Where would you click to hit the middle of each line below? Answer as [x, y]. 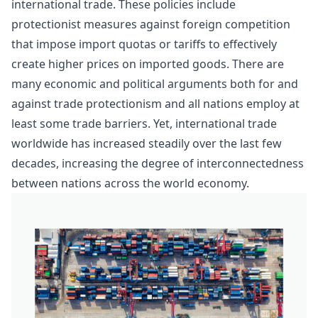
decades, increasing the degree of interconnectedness [158, 163]
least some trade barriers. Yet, [93, 124]
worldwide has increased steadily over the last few [147, 143]
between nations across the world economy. [130, 183]
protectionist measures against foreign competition [151, 24]
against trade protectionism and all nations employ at [155, 104]
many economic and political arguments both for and [155, 84]
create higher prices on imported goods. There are [148, 64]
